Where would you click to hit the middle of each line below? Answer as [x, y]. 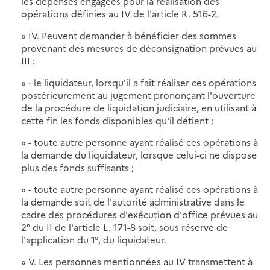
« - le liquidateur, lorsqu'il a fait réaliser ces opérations [139, 82]
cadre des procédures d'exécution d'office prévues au [140, 214]
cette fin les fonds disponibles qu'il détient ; [117, 120]
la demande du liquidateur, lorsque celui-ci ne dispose [139, 154]
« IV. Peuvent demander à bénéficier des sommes [129, 35]
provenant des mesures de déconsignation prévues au [139, 48]
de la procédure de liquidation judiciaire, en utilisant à [139, 107]
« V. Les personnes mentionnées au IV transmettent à [137, 261]
